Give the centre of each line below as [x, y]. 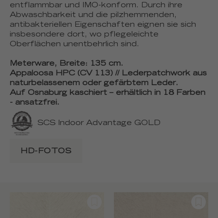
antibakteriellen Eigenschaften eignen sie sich [103, 25]
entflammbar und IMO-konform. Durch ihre [96, 5]
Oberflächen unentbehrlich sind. [74, 44]
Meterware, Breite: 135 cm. [66, 64]
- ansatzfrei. [35, 103]
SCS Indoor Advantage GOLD [99, 123]
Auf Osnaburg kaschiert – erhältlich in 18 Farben [108, 93]
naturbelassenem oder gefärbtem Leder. [94, 83]
